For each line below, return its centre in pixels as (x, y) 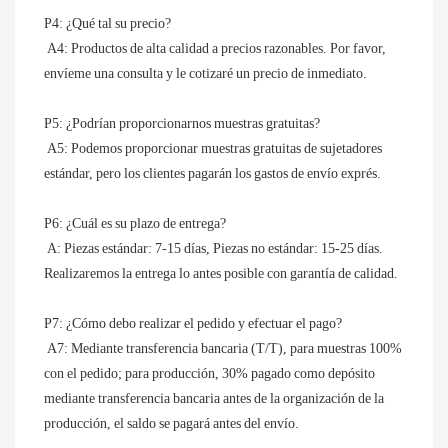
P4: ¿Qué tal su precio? (107, 23)
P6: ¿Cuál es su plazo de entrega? (135, 223)
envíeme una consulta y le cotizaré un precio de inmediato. (205, 73)
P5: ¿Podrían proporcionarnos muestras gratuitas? (182, 123)
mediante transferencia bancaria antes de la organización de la (214, 398)
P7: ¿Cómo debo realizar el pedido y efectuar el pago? (193, 323)
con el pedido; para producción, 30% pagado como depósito (209, 373)
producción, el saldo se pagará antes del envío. (171, 423)
